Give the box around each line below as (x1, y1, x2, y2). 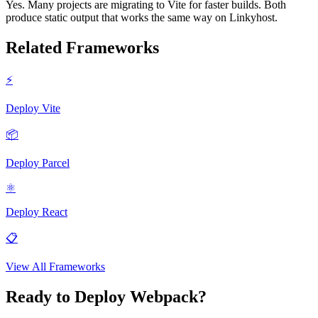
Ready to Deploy (6, 287, 130, 306)
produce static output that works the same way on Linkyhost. (6, 11, 278, 23)
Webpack (130, 287, 198, 306)
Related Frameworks (6, 38, 159, 57)
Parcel (42, 156, 70, 169)
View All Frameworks (6, 260, 105, 273)
